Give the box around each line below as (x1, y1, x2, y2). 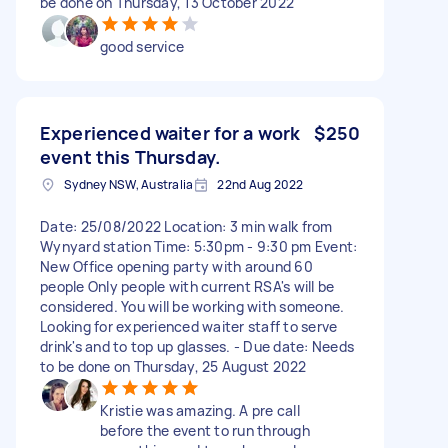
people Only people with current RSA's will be (40, 276, 335, 296)
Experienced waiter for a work (40, 120, 301, 145)
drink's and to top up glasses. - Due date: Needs (40, 336, 354, 356)
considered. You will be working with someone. (40, 296, 345, 316)
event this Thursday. (40, 144, 220, 169)
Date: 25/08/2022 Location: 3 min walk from (40, 216, 333, 236)
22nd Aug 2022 (217, 175, 304, 193)
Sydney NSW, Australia (64, 175, 194, 193)
